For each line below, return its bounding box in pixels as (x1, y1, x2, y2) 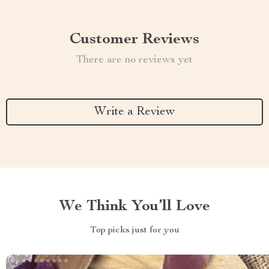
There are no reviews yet (76, 55, 193, 65)
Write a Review (94, 106, 175, 118)
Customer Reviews (70, 32, 199, 47)
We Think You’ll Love (59, 199, 210, 214)
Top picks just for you (89, 226, 180, 235)
